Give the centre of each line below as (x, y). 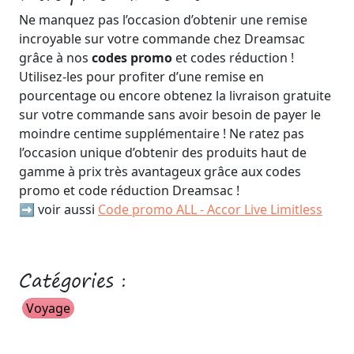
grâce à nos (55, 58)
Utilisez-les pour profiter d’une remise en (141, 77)
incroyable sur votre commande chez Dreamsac (162, 39)
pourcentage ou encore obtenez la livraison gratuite (175, 96)
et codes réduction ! (235, 58)
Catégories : (73, 280)
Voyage (48, 308)
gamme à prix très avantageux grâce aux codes (160, 171)
